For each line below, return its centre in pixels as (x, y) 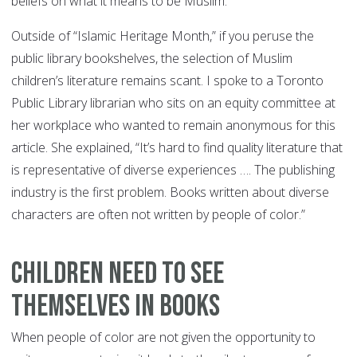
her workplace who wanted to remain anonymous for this (173, 126)
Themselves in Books (116, 307)
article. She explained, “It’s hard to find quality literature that (177, 148)
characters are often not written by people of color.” (158, 215)
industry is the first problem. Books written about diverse (170, 192)
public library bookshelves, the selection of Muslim (152, 59)
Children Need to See (118, 274)
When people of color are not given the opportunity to (163, 337)
